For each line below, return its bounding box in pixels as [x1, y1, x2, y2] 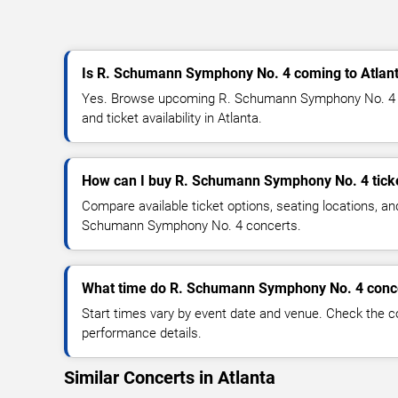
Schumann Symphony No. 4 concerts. [82, 218, 301, 235]
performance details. [82, 325, 202, 342]
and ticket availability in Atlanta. [82, 110, 262, 127]
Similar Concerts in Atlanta [64, 367, 275, 389]
